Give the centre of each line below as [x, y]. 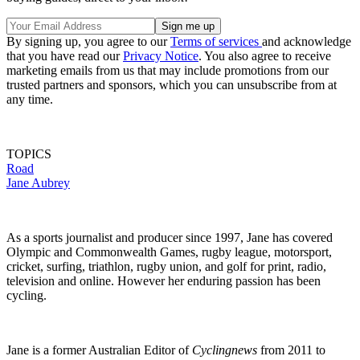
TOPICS [29, 154]
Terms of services [216, 42]
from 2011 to [291, 350]
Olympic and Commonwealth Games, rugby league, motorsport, [169, 252]
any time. [30, 100]
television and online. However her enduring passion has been [164, 281]
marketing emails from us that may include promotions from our [168, 71]
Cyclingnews [225, 350]
